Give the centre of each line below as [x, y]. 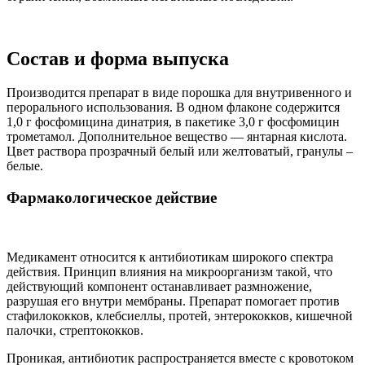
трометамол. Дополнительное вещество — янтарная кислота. [177, 137]
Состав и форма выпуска [118, 58]
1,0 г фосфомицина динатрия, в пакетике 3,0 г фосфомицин [173, 122]
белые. [25, 166]
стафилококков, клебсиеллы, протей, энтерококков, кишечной [180, 315]
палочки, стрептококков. [75, 330]
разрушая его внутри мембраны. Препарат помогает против [173, 301]
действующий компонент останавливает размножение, [159, 286]
